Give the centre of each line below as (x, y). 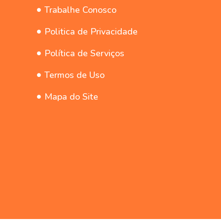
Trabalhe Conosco (80, 10)
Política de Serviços (84, 54)
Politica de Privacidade (91, 32)
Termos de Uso (74, 75)
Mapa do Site (71, 97)
